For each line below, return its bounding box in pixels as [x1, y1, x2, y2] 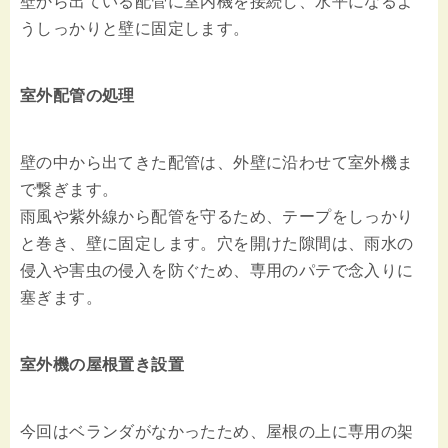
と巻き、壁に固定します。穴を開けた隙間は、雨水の [20, 235, 414, 253]
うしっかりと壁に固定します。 [20, 20, 250, 38]
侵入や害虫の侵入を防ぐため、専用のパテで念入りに [20, 262, 414, 280]
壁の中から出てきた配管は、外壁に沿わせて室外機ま [20, 154, 414, 172]
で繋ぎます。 [20, 181, 119, 199]
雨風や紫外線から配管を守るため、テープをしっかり [20, 208, 414, 226]
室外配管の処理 [20, 87, 135, 105]
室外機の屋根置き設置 [20, 356, 184, 374]
